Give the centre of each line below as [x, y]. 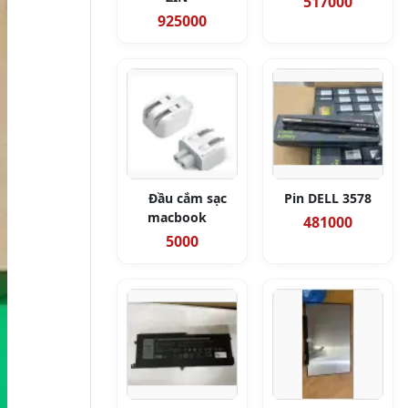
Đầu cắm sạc [188, 198]
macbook [177, 217]
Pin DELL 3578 [328, 198]
